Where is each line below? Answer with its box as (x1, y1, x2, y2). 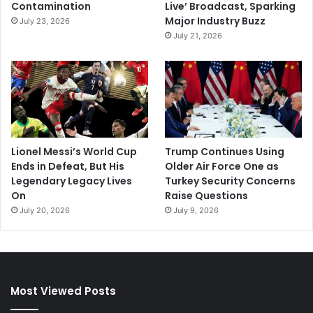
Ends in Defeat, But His (11, 159, 124, 173)
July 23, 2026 (20, 15, 70, 26)
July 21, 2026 (173, 30, 223, 41)
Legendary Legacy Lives (11, 173, 132, 188)
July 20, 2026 (20, 205, 70, 215)
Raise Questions (165, 188, 249, 203)
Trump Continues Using (165, 144, 285, 159)
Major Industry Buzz (165, 13, 266, 28)
